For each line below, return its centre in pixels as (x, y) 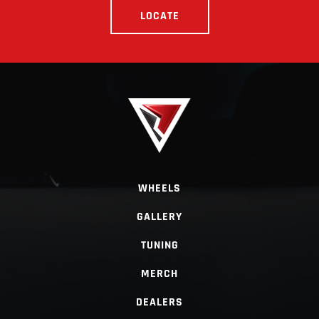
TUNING (159, 245)
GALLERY (159, 216)
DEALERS (159, 302)
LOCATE (159, 16)
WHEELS (159, 188)
